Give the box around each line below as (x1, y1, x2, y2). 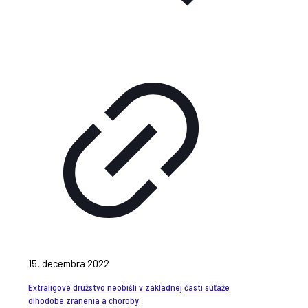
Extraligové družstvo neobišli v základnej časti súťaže (28, 281, 230, 293)
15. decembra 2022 (28, 256, 109, 269)
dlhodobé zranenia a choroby (28, 294, 139, 306)
